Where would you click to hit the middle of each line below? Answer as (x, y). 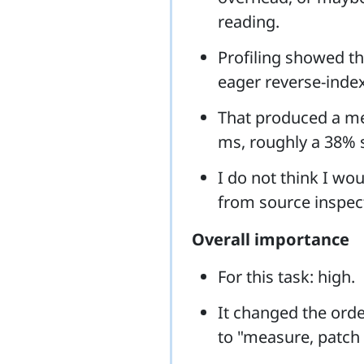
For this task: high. (286, 277)
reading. (249, 22)
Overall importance (271, 240)
